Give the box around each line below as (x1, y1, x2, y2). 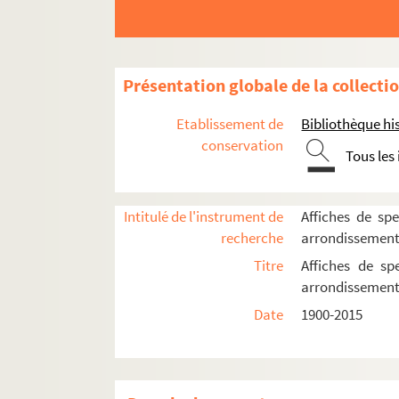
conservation (201, 135, 284, 156)
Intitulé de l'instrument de (124, 207, 284, 227)
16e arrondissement (151, 364, 260, 382)
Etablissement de (176, 114, 284, 134)
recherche (221, 228, 284, 248)
